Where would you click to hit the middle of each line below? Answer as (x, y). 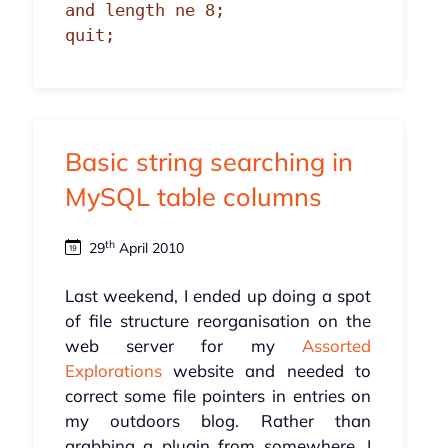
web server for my (183, 346)
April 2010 (149, 248)
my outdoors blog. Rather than (218, 421)
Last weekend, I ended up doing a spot (218, 296)
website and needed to (266, 371)
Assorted (337, 346)
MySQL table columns (193, 197)
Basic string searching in (208, 162)
